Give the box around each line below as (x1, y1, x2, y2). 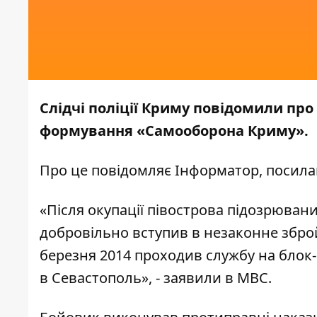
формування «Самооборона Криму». (40, 121, 309, 141)
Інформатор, (171, 161, 263, 180)
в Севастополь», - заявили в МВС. (40, 268, 272, 288)
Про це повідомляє (40, 161, 171, 180)
